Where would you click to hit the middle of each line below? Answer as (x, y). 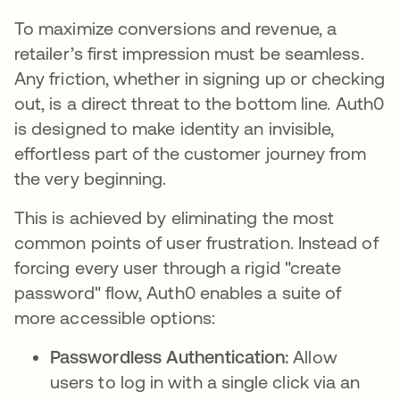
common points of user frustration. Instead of (196, 243)
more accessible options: (115, 318)
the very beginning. (91, 179)
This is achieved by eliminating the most (175, 218)
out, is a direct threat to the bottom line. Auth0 (199, 104)
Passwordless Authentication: (172, 357)
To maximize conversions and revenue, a (176, 29)
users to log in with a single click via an (205, 382)
